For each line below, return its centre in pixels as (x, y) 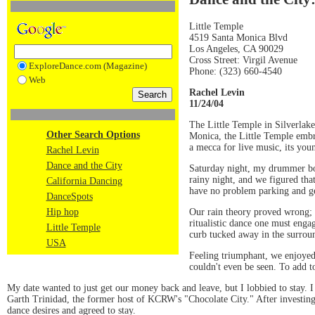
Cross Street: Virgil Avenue (243, 60)
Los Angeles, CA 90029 (236, 49)
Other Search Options (93, 135)
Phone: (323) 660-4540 (236, 71)
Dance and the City (84, 166)
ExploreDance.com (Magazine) (88, 66)
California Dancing (84, 181)
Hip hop (62, 212)
